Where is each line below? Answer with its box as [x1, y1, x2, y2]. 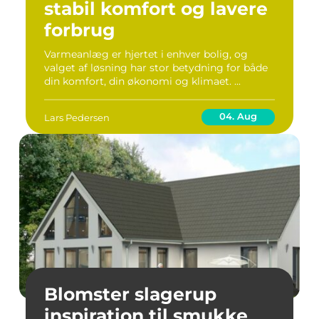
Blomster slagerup [44, 283, 216, 305]
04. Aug [219, 110, 257, 122]
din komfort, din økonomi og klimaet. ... [44, 75, 241, 88]
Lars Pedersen [44, 111, 110, 123]
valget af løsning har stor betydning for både [44, 61, 268, 74]
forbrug [44, 19, 115, 41]
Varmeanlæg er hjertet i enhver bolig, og [44, 48, 248, 61]
